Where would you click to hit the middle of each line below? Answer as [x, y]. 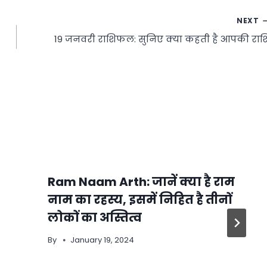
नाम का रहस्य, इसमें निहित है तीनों [139, 199]
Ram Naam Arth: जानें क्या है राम [141, 181]
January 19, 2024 [102, 240]
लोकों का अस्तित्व [94, 217]
